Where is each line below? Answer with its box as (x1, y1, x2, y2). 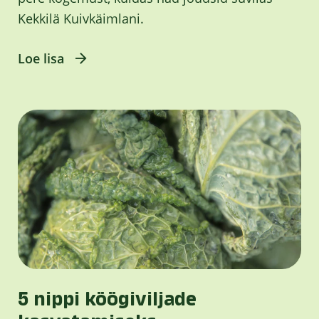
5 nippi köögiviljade (18, 289, 197, 309)
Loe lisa (18, 49, 64, 67)
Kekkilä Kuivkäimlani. (18, 9, 144, 27)
